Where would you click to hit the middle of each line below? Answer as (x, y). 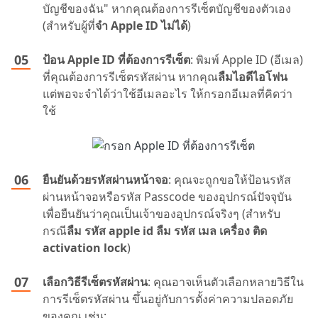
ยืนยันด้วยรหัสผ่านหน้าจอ (105, 180)
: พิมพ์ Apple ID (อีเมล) (247, 59)
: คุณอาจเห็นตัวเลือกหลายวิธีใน (226, 282)
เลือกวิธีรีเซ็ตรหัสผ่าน (95, 282)
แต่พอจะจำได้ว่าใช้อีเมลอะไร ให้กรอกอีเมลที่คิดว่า (168, 93)
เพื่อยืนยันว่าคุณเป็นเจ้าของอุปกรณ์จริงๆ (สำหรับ (161, 214)
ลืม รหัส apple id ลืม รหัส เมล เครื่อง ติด (167, 231)
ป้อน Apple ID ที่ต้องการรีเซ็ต (116, 59)
